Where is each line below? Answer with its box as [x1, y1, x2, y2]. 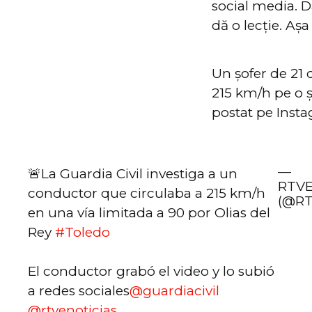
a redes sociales [28, 283, 130, 299]
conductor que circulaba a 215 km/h [28, 185, 265, 201]
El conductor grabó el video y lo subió [28, 263, 274, 279]
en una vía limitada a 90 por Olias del [28, 205, 270, 221]
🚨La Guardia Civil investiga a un [28, 166, 237, 182]
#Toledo [55, 224, 110, 240]
